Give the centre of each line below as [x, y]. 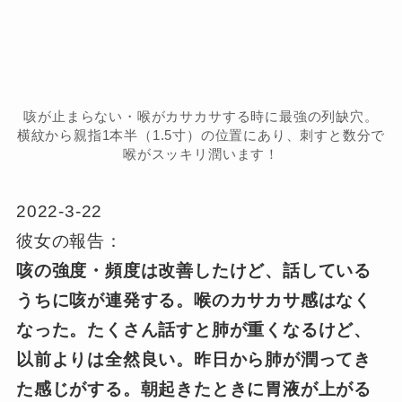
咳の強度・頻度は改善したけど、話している [194, 271]
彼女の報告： [69, 241]
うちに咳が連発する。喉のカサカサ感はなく [194, 301]
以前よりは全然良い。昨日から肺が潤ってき [194, 360]
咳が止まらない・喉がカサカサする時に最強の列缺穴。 [201, 116]
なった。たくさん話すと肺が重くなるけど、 [194, 330]
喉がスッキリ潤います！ [201, 153]
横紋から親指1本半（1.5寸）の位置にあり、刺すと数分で [201, 135]
